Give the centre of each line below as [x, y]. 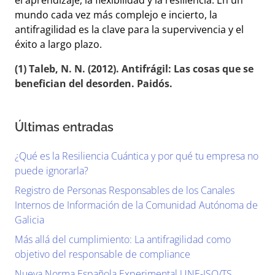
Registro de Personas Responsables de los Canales [125, 190]
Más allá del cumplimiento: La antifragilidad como [123, 239]
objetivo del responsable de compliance [103, 254]
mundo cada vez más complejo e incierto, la [116, 15]
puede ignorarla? [52, 171]
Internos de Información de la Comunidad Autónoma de [136, 205]
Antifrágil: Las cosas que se [188, 69]
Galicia [29, 220]
